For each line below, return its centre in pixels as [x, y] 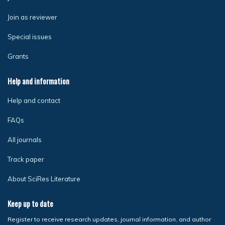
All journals [25, 139]
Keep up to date [30, 203]
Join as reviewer [32, 17]
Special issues [30, 36]
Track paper [26, 159]
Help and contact [34, 100]
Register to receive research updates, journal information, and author [109, 219]
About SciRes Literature [44, 179]
